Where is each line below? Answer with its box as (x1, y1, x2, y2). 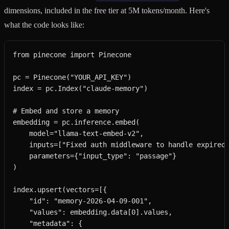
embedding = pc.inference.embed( (13, 118, 140, 127)
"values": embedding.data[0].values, (13, 208, 172, 217)
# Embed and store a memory (13, 107, 119, 116)
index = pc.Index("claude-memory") (13, 84, 148, 93)
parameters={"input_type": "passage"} (13, 152, 176, 161)
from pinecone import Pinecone (13, 51, 131, 59)
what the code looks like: (4, 20, 84, 30)
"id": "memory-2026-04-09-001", (13, 197, 152, 205)
